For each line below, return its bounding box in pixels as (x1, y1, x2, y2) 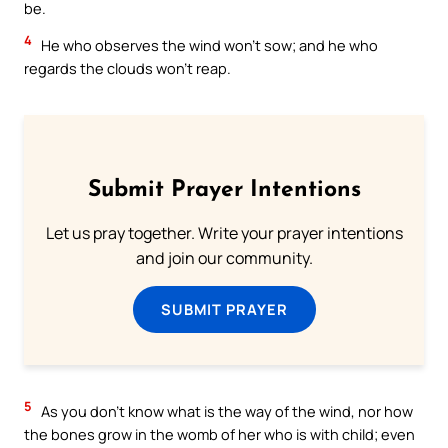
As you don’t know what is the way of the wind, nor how (38, 401, 413, 422)
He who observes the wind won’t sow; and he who (38, 35, 378, 56)
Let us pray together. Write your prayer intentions (45, 222, 403, 244)
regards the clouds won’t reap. (24, 58, 231, 79)
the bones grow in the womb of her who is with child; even (24, 424, 415, 445)
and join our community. (135, 247, 313, 269)
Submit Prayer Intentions (87, 178, 361, 202)
